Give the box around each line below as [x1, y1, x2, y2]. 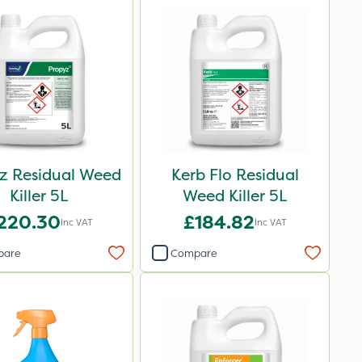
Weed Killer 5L [183, 185, 287, 206]
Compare [170, 246, 217, 260]
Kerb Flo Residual [170, 164, 299, 185]
